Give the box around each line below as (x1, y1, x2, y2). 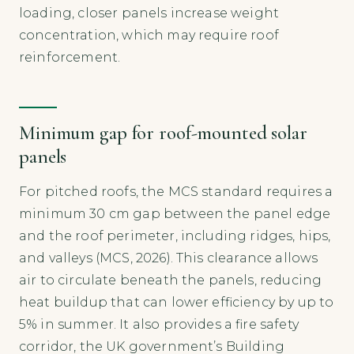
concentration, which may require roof (19, 28, 279, 43)
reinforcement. (19, 50, 121, 66)
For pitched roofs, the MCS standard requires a (19, 184, 333, 200)
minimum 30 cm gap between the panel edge (19, 206, 331, 222)
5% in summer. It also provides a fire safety (19, 317, 299, 333)
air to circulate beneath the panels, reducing (19, 273, 322, 288)
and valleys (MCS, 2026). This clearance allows (19, 250, 318, 266)
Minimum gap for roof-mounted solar (19, 121, 307, 145)
